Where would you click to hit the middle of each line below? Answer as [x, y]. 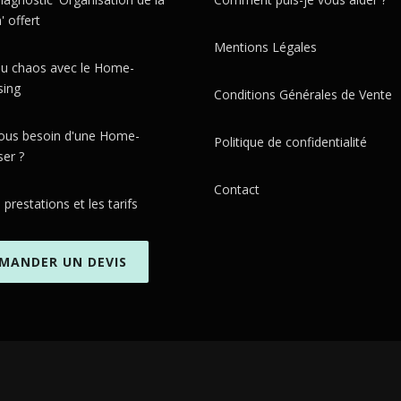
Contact [237, 189]
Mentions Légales [265, 47]
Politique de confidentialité [290, 142]
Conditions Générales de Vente [303, 94]
